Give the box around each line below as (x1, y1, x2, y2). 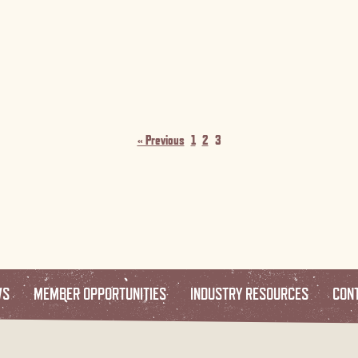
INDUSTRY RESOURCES (190, 283, 308, 304)
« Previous (137, 132, 185, 148)
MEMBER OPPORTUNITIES (34, 283, 166, 304)
